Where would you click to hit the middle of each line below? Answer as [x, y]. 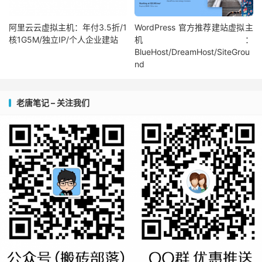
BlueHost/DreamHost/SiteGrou [192, 52]
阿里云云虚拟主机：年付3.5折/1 [68, 27]
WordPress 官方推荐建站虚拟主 [194, 27]
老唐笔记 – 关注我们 [53, 103]
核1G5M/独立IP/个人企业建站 [63, 40]
